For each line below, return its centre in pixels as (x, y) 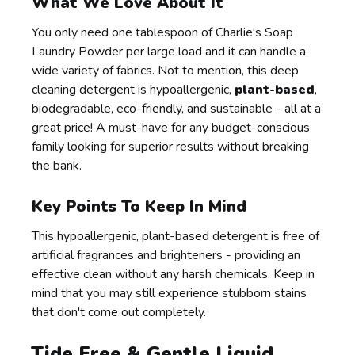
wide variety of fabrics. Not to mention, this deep (166, 70)
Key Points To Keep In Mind (139, 206)
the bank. (57, 165)
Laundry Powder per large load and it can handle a (169, 51)
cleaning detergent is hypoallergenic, (134, 89)
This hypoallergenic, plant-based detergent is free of (176, 236)
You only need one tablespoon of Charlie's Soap (163, 32)
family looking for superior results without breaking (171, 146)
